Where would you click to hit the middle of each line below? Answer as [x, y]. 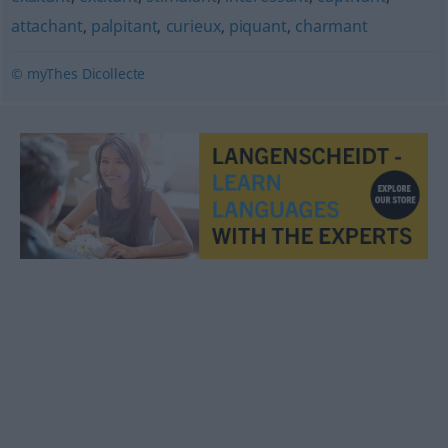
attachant [46, 26]
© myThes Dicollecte [78, 73]
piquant [257, 26]
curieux [193, 26]
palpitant [124, 26]
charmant [331, 26]
